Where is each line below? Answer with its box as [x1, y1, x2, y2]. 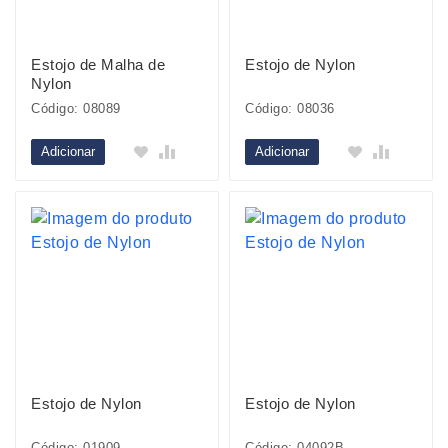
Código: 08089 [31, 101, 121, 116]
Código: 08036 [245, 101, 335, 116]
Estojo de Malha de [31, 56, 165, 73]
